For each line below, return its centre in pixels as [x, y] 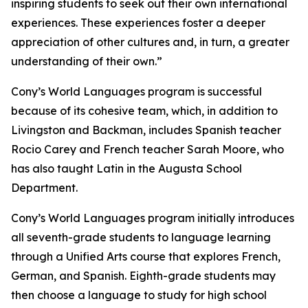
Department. [46, 188]
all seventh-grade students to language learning [141, 237]
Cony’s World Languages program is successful [136, 91]
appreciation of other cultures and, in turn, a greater [150, 42]
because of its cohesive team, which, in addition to [144, 111]
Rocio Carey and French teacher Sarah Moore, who [147, 149]
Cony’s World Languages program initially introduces [153, 218]
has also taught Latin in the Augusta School [126, 168]
